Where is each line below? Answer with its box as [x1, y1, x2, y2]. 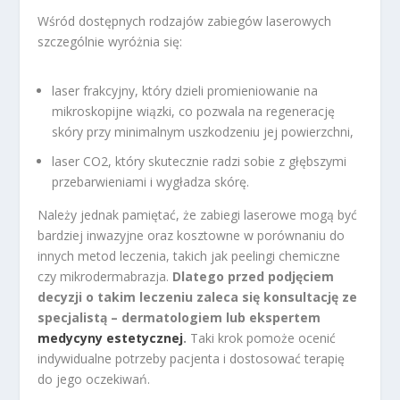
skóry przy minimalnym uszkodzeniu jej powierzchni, [52, 123, 354, 140]
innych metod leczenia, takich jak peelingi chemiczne [37, 246, 341, 264]
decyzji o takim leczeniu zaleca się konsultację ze [37, 287, 358, 305]
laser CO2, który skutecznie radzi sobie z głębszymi [52, 152, 347, 170]
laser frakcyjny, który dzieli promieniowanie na [52, 82, 319, 99]
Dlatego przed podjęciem [172, 267, 335, 285]
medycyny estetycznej [37, 329, 184, 346]
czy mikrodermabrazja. [37, 267, 173, 285]
